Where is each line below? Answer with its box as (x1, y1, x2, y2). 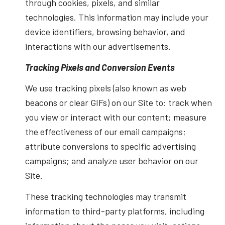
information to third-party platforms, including (25, 205, 204, 216)
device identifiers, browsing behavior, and (25, 26, 185, 38)
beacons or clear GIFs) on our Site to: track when (25, 97, 212, 108)
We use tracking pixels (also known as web (25, 82, 186, 94)
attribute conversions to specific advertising (25, 141, 196, 152)
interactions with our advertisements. (25, 41, 171, 52)
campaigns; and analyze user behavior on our (25, 155, 198, 167)
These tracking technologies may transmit (25, 190, 186, 202)
